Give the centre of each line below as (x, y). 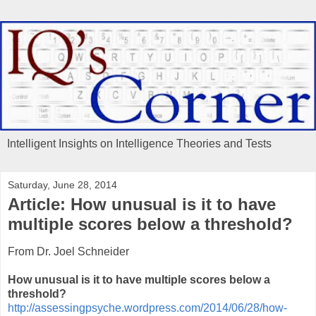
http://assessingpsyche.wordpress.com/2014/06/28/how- (147, 308)
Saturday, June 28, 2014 (62, 184)
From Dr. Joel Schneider (68, 252)
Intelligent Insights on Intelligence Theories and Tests (139, 143)
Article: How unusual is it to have (142, 204)
